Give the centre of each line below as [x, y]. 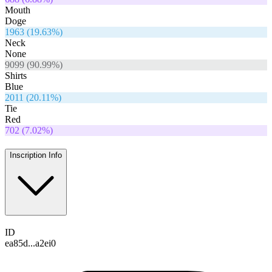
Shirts [16, 76]
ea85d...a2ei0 [30, 243]
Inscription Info [36, 155]
